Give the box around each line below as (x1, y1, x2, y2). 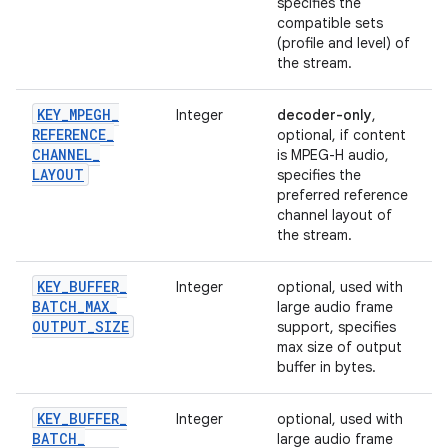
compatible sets (277, 14, 383, 32)
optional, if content (277, 126, 406, 144)
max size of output (277, 338, 402, 356)
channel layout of (277, 206, 392, 224)
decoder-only (277, 106, 372, 124)
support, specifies (277, 318, 396, 336)
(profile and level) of (277, 34, 410, 52)
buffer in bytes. (277, 358, 376, 376)
